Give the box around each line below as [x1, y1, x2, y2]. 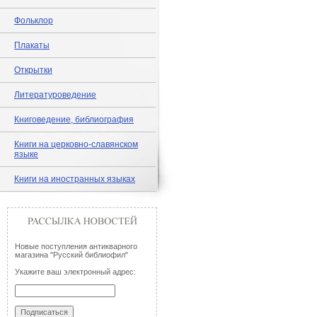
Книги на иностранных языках [14, 174, 135, 184]
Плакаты [14, 40, 50, 50]
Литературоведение [14, 90, 96, 100]
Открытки [14, 65, 52, 75]
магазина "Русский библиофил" [15, 250, 128, 259]
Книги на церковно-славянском [14, 139, 138, 149]
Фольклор [14, 16, 53, 25]
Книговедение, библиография [14, 115, 134, 125]
